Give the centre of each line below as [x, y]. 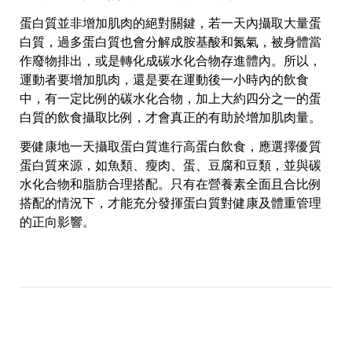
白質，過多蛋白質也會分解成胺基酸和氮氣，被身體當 [170, 42]
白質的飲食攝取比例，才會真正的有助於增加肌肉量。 [170, 117]
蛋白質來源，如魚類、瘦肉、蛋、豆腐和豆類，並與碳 [170, 166]
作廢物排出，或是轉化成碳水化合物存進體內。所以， [170, 60]
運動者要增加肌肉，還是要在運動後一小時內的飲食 [164, 79]
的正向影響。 [57, 222]
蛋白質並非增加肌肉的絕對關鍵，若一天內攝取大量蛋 [170, 23]
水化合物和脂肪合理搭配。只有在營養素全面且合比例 [170, 185]
